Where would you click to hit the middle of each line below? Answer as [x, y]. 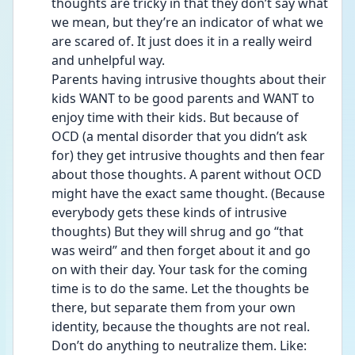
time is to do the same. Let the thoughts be [180, 288]
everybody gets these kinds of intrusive [169, 212]
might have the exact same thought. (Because [188, 193]
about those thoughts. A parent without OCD [187, 174]
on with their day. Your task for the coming [179, 269]
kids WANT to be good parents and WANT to [183, 98]
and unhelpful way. [108, 60]
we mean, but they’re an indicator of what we [187, 22]
